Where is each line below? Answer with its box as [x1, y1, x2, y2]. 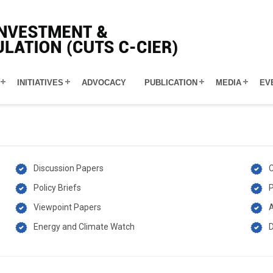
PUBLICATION [144, 79, 197, 87]
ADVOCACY [82, 79, 126, 87]
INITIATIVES [17, 79, 63, 87]
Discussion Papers [34, 163, 104, 173]
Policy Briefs [34, 183, 82, 193]
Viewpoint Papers [34, 202, 102, 212]
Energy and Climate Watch [34, 222, 135, 232]
